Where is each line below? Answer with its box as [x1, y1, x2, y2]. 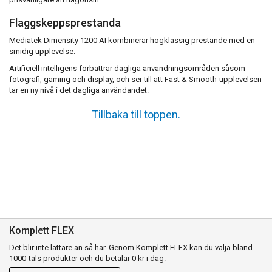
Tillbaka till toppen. [92, 108, 180, 121]
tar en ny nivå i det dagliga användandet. [9, 86, 149, 95]
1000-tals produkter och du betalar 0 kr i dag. [9, 254, 166, 263]
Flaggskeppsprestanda [9, 16, 121, 30]
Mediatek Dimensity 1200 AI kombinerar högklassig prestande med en [9, 36, 255, 46]
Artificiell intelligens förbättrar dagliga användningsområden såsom [9, 64, 245, 73]
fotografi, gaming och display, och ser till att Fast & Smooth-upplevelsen [9, 75, 262, 84]
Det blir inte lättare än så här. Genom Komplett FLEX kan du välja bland [9, 243, 253, 253]
